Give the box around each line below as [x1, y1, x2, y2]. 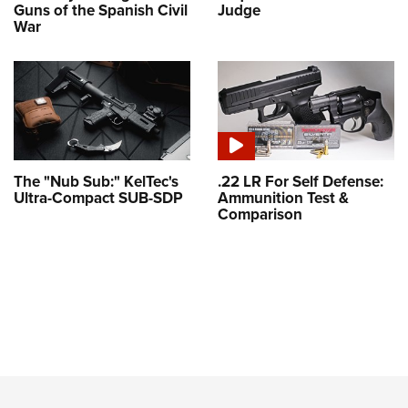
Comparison [218, 203, 302, 227]
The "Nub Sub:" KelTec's [14, 170, 178, 194]
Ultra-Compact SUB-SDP [14, 187, 183, 210]
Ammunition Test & [218, 187, 349, 210]
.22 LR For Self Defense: [218, 170, 383, 194]
